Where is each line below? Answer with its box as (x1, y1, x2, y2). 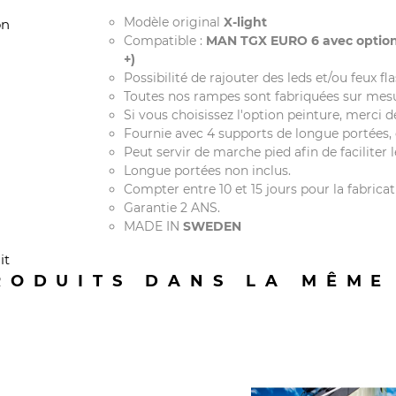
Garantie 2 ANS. (123, 200, 220, 217)
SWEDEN (182, 218, 241, 235)
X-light (223, 14, 267, 31)
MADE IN (123, 218, 183, 235)
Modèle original (123, 14, 224, 31)
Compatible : (123, 33, 202, 49)
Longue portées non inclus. (123, 163, 291, 179)
